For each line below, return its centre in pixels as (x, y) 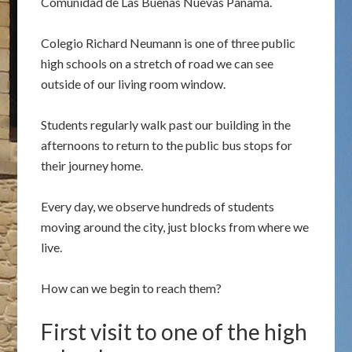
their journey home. (92, 165)
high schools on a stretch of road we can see (158, 63)
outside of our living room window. (134, 84)
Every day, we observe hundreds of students (158, 206)
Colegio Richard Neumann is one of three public (169, 43)
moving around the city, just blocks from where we (175, 227)
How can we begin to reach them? (132, 288)
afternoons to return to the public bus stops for (167, 145)
